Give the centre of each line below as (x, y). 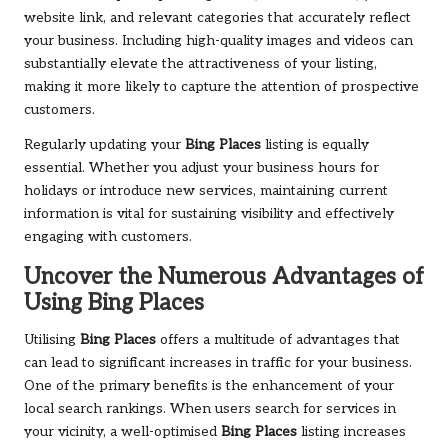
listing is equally (315, 144)
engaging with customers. (108, 236)
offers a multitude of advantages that (278, 339)
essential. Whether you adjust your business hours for (201, 167)
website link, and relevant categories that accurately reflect (217, 17)
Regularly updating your (104, 144)
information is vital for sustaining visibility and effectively (209, 213)
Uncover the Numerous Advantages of (224, 277)
